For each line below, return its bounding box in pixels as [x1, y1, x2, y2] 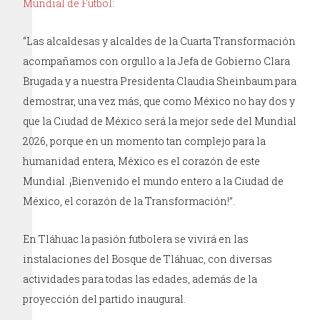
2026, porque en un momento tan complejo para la [23, 134, 266, 148]
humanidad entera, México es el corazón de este [23, 154, 261, 168]
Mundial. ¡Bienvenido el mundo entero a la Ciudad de [23, 174, 284, 188]
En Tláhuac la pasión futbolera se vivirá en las [23, 231, 249, 246]
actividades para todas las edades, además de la [23, 271, 258, 286]
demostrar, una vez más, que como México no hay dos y [23, 94, 296, 108]
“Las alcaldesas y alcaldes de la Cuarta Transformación [23, 34, 296, 48]
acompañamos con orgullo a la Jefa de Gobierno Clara [23, 54, 291, 68]
